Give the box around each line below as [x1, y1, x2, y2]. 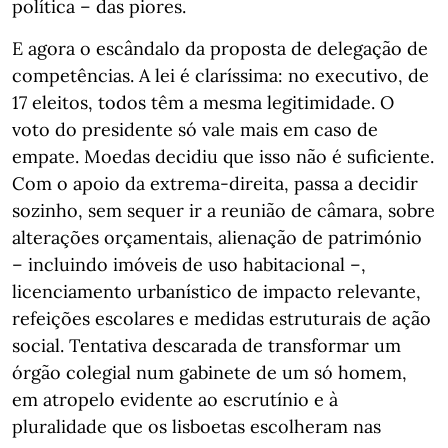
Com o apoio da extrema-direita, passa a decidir [12, 172, 418, 195]
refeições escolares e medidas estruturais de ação [12, 307, 431, 330]
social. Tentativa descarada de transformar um [12, 334, 401, 357]
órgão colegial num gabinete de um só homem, [12, 361, 407, 384]
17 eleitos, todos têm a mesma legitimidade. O [12, 91, 394, 114]
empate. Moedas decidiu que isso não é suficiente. [12, 145, 434, 168]
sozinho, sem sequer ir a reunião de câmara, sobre [12, 199, 435, 222]
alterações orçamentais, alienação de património [12, 226, 422, 249]
